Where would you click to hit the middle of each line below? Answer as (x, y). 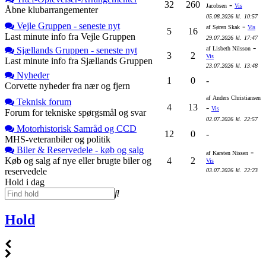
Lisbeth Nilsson (232, 48)
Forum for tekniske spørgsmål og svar (75, 112)
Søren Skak (226, 27)
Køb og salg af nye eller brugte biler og (78, 160)
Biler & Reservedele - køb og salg (80, 150)
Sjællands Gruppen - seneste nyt (77, 50)
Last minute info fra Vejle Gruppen (70, 36)
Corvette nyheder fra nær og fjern (67, 85)
